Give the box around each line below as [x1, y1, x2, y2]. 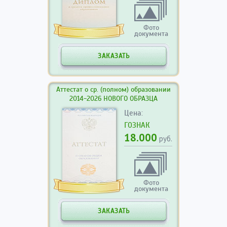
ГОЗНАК [124, 120, 150, 130]
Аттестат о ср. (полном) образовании [56, 85, 171, 94]
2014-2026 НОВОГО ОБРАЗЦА [69, 94, 158, 103]
